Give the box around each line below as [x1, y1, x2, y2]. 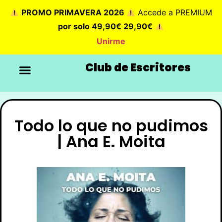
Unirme [97, 36, 125, 46]
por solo [58, 21, 92, 32]
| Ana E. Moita [56, 130, 166, 153]
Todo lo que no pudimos [14, 114, 208, 137]
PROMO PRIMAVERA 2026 [21, 7, 126, 18]
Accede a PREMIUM [135, 7, 213, 18]
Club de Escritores [85, 60, 191, 76]
